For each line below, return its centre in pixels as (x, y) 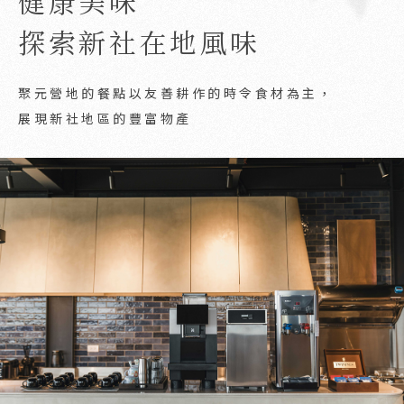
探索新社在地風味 (139, 41)
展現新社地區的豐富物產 (105, 118)
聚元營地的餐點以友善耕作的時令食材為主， (176, 93)
